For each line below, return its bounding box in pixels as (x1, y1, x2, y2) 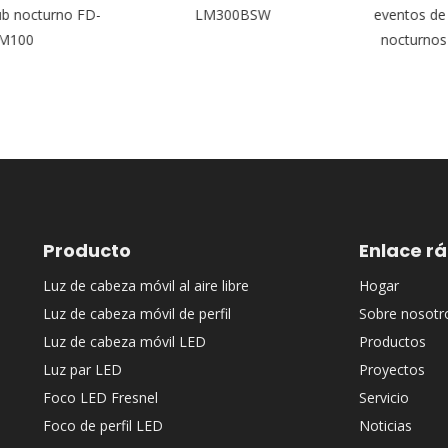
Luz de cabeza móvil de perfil (43, 303, 232, 323)
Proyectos (359, 359, 426, 379)
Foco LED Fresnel (43, 387, 159, 407)
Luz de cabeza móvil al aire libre (43, 275, 250, 295)
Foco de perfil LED (43, 415, 164, 435)
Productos (359, 331, 427, 351)
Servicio (359, 387, 410, 407)
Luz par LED (43, 359, 123, 379)
